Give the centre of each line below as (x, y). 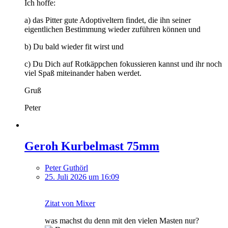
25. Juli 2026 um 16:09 (82, 177)
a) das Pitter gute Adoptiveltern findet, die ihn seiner (108, 20)
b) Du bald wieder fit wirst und (74, 46)
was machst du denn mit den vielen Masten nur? (122, 221)
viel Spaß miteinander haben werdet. (83, 73)
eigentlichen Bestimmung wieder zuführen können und (112, 29)
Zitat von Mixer (70, 204)
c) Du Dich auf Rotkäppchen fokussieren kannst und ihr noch (123, 64)
